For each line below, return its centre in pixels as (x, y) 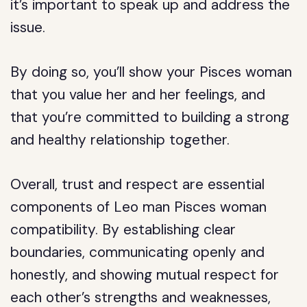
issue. (28, 27)
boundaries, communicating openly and (138, 252)
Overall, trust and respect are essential (138, 184)
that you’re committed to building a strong (150, 117)
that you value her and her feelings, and (138, 95)
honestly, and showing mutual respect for (145, 275)
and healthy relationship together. (120, 140)
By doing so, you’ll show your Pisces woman (151, 72)
